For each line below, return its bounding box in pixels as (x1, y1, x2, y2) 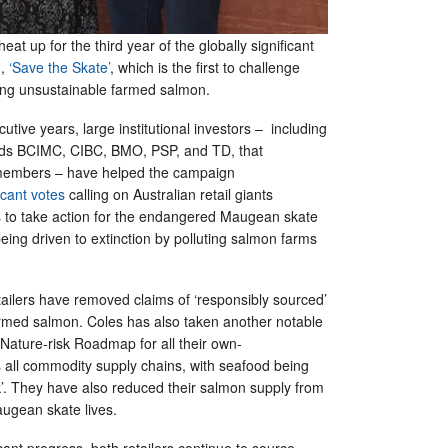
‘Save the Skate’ (9, 56, 110, 77)
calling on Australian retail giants (65, 183, 273, 204)
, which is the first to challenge (110, 56, 300, 77)
